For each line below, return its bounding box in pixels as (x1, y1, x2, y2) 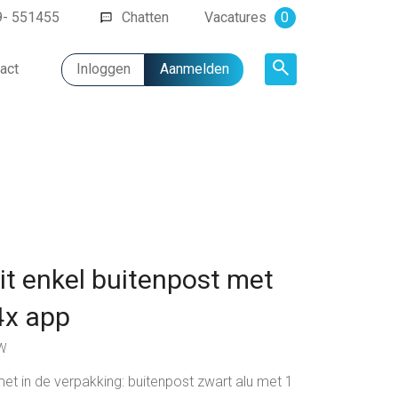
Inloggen (76, 60, 131, 78)
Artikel (265, 87, 325, 110)
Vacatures (204, 9, 270, 26)
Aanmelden (159, 60, 229, 78)
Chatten (122, 9, 169, 26)
